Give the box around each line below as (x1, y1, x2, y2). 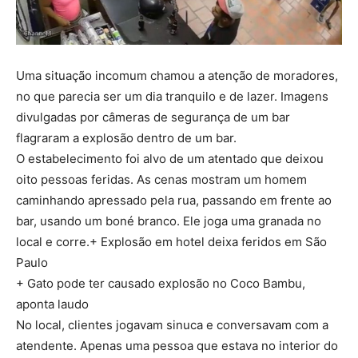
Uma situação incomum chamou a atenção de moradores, (16, 67, 338, 83)
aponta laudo (16, 296, 89, 312)
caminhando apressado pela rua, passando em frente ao (16, 192, 332, 208)
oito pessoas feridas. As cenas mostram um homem (16, 171, 307, 187)
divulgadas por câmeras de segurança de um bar (16, 109, 290, 125)
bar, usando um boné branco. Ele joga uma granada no (16, 213, 321, 229)
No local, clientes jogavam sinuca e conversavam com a (16, 316, 328, 332)
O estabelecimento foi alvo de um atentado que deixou (16, 150, 324, 166)
